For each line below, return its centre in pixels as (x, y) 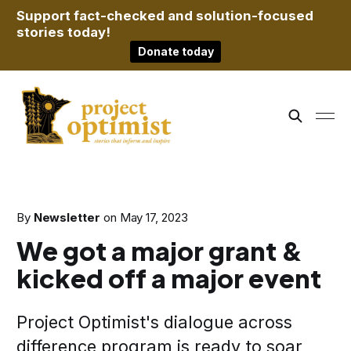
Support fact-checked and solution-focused (165, 16)
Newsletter (67, 217)
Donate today (175, 51)
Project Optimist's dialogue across (154, 322)
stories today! (63, 33)
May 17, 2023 (154, 217)
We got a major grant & (159, 250)
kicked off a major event (168, 278)
